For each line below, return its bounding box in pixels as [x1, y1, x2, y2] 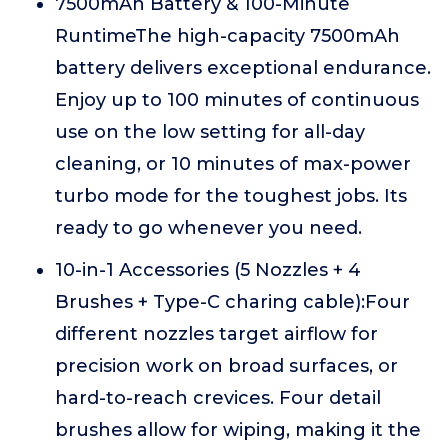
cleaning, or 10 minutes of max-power [55, 153, 411, 175]
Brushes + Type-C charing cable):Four [55, 291, 410, 313]
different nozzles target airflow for [55, 323, 378, 345]
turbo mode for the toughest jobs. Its [55, 185, 407, 207]
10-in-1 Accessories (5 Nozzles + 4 [55, 259, 361, 281]
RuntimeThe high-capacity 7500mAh [55, 25, 400, 47]
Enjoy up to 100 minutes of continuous [55, 89, 419, 111]
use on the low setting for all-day [55, 121, 365, 143]
